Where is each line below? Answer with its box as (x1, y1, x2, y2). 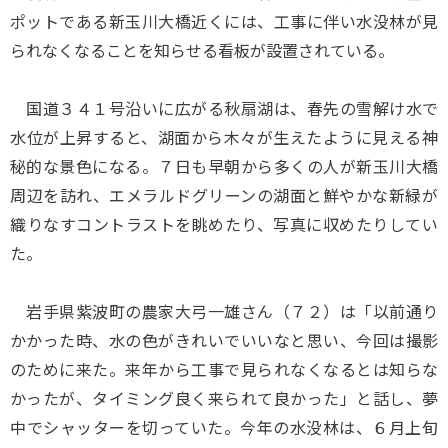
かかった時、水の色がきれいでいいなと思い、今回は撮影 (10, 328, 438, 352)
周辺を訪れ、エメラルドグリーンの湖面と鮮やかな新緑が (10, 183, 438, 207)
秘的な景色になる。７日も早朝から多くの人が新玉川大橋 (10, 154, 438, 178)
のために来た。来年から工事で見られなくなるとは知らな (10, 357, 438, 381)
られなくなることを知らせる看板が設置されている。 (10, 38, 394, 62)
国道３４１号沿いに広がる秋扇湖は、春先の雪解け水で (10, 96, 438, 120)
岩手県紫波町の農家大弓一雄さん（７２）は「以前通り (10, 299, 438, 323)
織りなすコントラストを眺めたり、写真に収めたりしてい (10, 212, 438, 236)
